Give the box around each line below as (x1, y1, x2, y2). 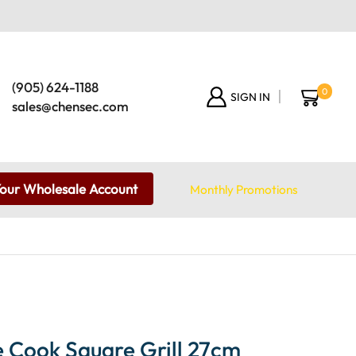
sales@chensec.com (11, 97, 129, 114)
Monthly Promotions (189, 181, 298, 197)
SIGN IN (230, 89, 271, 104)
